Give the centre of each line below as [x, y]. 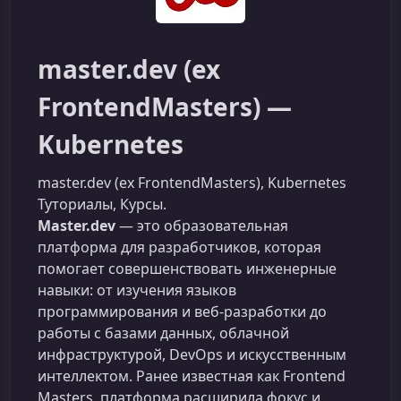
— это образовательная [202, 226]
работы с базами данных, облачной [163, 333]
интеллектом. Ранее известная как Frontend [192, 376]
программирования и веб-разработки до [182, 311]
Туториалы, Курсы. [102, 204]
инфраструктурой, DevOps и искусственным [192, 354]
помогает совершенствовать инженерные [187, 269]
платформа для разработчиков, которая [179, 247]
